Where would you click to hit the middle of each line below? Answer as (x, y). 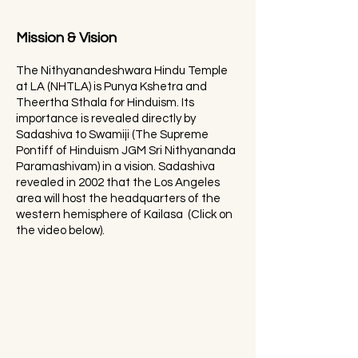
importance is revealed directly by (106, 119)
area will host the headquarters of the (118, 199)
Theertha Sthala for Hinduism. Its (105, 103)
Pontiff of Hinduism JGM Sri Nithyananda (126, 151)
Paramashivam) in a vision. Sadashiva (115, 167)
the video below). (60, 231)
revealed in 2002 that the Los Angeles (118, 183)
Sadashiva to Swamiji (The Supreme (112, 135)
